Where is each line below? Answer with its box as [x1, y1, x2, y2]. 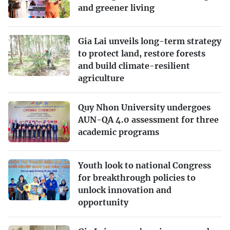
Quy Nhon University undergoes [78, 102, 210, 112]
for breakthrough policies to [78, 172, 196, 183]
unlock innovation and [78, 184, 171, 195]
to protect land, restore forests [78, 48, 205, 59]
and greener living [78, 2, 155, 13]
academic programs [78, 126, 159, 137]
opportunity [78, 197, 128, 207]
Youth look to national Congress [78, 160, 211, 170]
